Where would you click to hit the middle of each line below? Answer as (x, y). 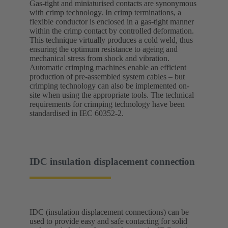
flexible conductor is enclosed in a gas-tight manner (112, 21)
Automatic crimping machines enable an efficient (108, 67)
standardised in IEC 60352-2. (77, 113)
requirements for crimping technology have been (107, 104)
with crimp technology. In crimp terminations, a (105, 12)
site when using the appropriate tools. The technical (112, 95)
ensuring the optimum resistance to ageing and (104, 49)
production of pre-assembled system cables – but (107, 76)
